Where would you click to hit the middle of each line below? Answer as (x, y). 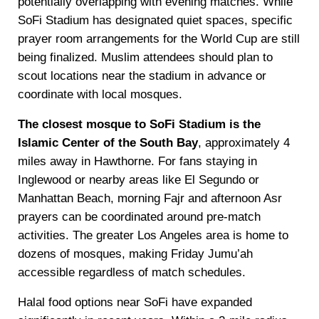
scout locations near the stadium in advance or (142, 76)
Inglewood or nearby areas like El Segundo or (138, 180)
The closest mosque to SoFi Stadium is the (139, 125)
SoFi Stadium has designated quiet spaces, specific (155, 21)
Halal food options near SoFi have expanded (135, 303)
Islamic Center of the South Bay (108, 143)
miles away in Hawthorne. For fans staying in (137, 162)
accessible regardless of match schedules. (131, 273)
